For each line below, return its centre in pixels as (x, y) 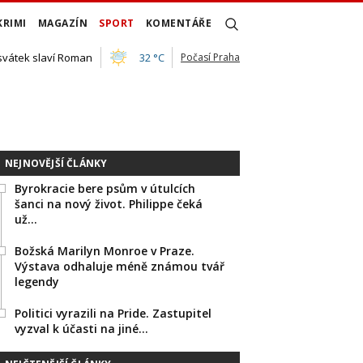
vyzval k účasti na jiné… (81, 329)
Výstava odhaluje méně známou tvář (120, 266)
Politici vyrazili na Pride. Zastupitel (113, 313)
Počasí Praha (210, 57)
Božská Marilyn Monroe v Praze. (105, 251)
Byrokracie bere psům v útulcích (105, 188)
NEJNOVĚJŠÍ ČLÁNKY (56, 163)
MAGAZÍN (62, 23)
